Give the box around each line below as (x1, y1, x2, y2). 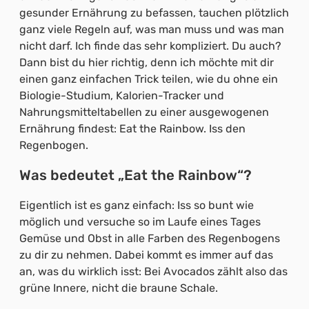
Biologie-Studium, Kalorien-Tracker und (19, 88, 224, 102)
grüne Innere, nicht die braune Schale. (19, 281, 218, 295)
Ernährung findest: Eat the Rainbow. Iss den (19, 121, 246, 135)
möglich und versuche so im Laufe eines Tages (19, 215, 261, 229)
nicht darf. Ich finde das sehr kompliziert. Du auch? (19, 39, 281, 52)
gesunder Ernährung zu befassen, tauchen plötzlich (19, 6, 289, 19)
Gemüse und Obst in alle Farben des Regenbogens (19, 232, 280, 246)
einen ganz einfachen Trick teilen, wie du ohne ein (19, 72, 278, 86)
